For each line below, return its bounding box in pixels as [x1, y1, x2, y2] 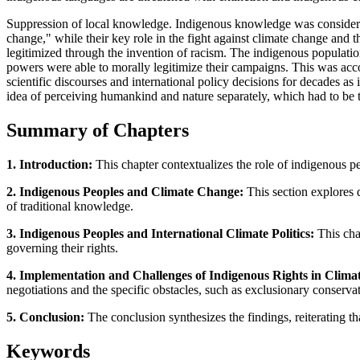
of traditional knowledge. [6, 198, 133, 213]
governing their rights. [6, 240, 118, 255]
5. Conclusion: [6, 309, 84, 324]
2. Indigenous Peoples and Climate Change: [6, 184, 243, 198]
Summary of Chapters [6, 120, 189, 141]
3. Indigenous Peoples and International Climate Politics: [6, 226, 314, 240]
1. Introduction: [6, 157, 92, 171]
